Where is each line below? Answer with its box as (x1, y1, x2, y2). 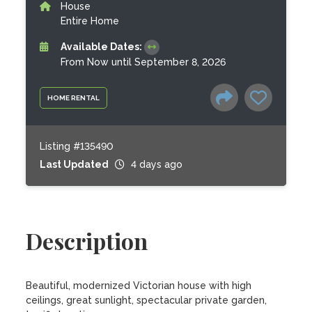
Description (26, 226, 148, 256)
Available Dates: (61, 41, 145, 52)
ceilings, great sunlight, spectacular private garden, (26, 295, 267, 306)
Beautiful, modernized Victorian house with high (26, 280, 252, 291)
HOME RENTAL (47, 93, 100, 102)
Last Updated (40, 159, 109, 170)
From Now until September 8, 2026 (61, 56, 226, 68)
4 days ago (131, 159, 183, 170)
